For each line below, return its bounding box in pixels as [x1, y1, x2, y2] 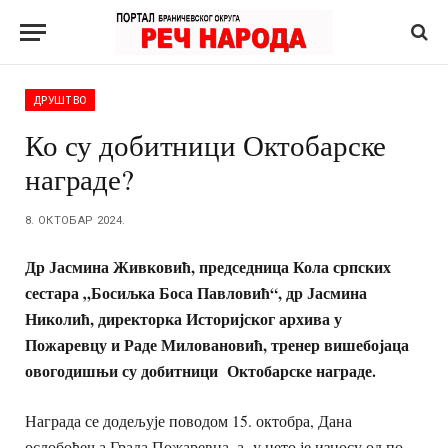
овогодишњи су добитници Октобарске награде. [25, 359, 376, 382]
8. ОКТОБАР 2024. [25, 214, 126, 227]
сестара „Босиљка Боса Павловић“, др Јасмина [25, 281, 367, 304]
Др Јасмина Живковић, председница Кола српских [25, 255, 391, 278]
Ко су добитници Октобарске [25, 125, 387, 164]
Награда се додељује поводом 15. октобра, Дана [25, 410, 352, 432]
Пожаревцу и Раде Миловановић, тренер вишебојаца [25, 333, 409, 356]
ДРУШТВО [33, 93, 88, 107]
